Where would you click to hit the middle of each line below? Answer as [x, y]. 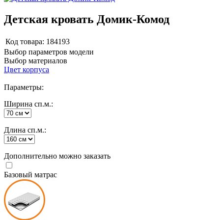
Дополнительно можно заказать [57, 156]
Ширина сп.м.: [28, 104]
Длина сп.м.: [25, 130]
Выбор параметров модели [49, 52]
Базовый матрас [30, 174]
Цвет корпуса [27, 69]
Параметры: [24, 87]
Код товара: [25, 41]
